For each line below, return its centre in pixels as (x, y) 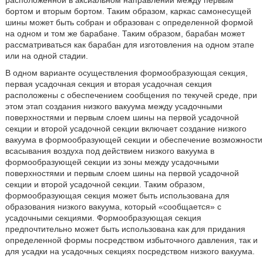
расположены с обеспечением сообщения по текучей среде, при (131, 95)
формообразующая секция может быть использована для (117, 195)
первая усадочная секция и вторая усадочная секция (108, 84)
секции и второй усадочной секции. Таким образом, (105, 184)
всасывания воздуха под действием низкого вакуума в (109, 151)
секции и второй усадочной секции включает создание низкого (126, 129)
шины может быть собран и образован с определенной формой (129, 22)
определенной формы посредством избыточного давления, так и (131, 240)
